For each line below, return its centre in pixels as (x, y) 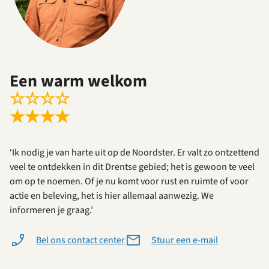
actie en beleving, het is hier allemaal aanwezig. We (112, 196)
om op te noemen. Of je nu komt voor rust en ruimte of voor (129, 182)
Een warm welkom (78, 81)
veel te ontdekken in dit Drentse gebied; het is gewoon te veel (132, 167)
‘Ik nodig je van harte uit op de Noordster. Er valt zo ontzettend (134, 153)
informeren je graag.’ (51, 210)
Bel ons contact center (80, 240)
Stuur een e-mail (185, 240)
